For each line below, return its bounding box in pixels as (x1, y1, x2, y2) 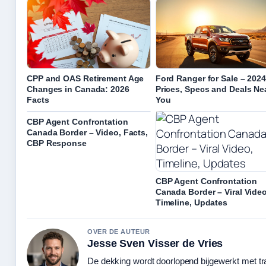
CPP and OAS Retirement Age (27, 74, 144, 84)
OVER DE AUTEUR (87, 228, 150, 236)
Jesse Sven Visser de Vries (87, 237, 223, 250)
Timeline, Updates (155, 198, 228, 208)
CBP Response (27, 138, 87, 148)
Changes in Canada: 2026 (27, 84, 129, 94)
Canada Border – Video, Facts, (27, 128, 148, 138)
